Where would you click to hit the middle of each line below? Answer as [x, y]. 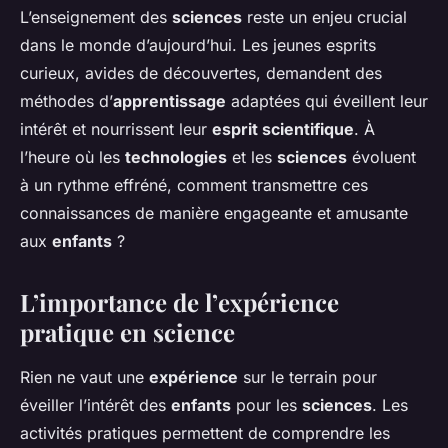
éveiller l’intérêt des [95, 405]
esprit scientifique [283, 129]
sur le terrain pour [307, 377]
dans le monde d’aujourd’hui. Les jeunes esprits [198, 45]
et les [252, 157]
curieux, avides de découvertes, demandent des [201, 73]
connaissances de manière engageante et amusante [214, 213]
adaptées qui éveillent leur [327, 101]
